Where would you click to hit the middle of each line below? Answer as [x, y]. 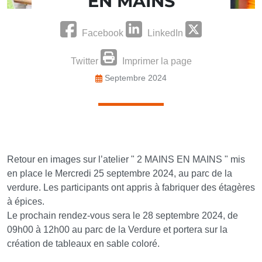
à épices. [26, 201]
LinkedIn [165, 33]
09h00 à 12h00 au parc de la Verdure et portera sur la [117, 230]
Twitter [84, 61]
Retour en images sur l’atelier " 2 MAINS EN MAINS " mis [126, 159]
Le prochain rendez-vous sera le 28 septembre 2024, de [123, 216]
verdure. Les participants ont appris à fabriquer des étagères [131, 187]
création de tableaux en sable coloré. [83, 244]
